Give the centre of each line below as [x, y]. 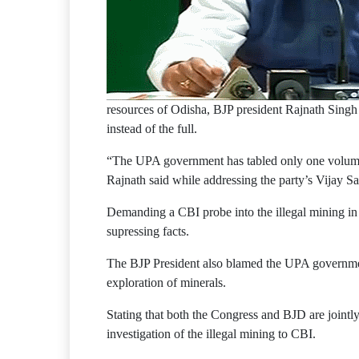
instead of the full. [152, 129]
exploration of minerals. [166, 282]
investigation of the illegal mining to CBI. [211, 334]
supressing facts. [148, 231]
